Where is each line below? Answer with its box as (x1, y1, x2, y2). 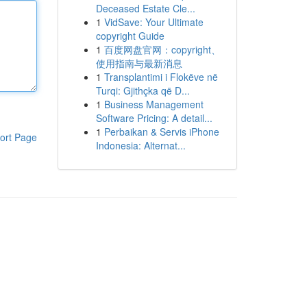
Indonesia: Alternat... (95, 138, 186, 152)
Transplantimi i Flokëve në (103, 70, 218, 84)
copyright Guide (95, 29, 164, 42)
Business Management (103, 97, 204, 111)
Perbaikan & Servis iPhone (103, 125, 219, 138)
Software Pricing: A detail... (95, 111, 212, 125)
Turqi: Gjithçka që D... (95, 84, 190, 97)
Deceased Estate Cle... (95, 1, 195, 15)
